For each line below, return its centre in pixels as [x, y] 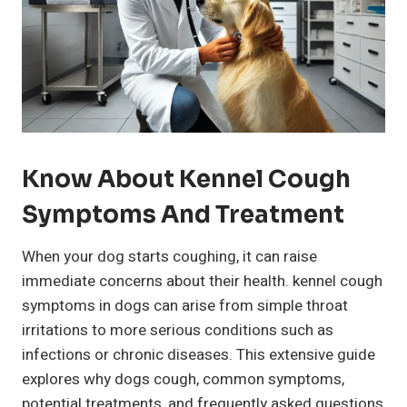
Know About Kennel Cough [186, 180]
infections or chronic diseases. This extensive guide [199, 355]
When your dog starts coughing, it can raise [169, 257]
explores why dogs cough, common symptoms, [183, 380]
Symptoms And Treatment [183, 215]
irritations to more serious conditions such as [178, 331]
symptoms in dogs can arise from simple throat [185, 306]
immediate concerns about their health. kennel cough [202, 282]
